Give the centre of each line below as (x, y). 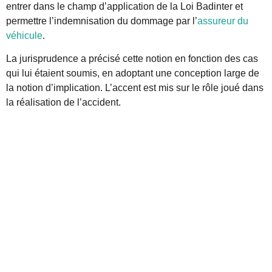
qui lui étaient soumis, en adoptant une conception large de (133, 73)
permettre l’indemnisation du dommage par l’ (102, 21)
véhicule (24, 35)
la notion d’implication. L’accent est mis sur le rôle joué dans (135, 88)
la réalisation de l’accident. (63, 103)
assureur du (223, 21)
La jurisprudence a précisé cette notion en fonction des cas (132, 59)
